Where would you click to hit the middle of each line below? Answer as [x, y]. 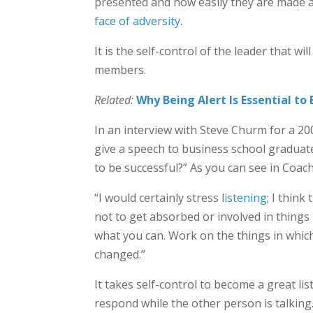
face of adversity [137, 21]
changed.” [119, 254]
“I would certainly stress [158, 198]
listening [244, 198]
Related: [114, 100]
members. [120, 70]
